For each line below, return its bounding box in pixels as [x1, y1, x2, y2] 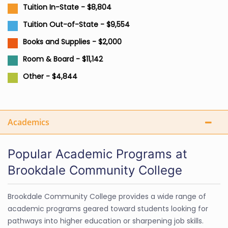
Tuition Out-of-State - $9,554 [23, 19, 130, 30]
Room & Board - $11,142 [23, 54, 103, 64]
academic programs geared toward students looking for [8, 204, 208, 214]
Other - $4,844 [23, 71, 77, 81]
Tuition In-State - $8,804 [23, 2, 111, 12]
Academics [8, 117, 49, 128]
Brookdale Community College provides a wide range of [8, 191, 206, 202]
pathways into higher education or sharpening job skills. [8, 216, 204, 226]
